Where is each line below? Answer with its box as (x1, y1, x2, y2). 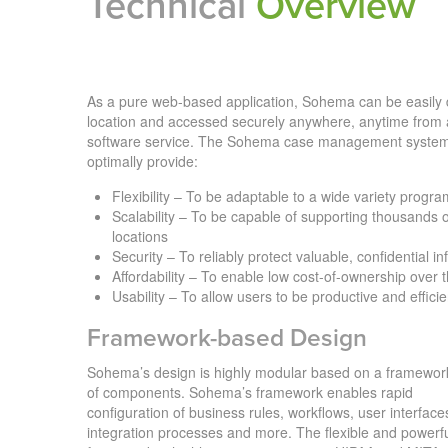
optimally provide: (87, 150, 198, 171)
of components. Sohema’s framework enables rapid (87, 381, 413, 402)
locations (112, 225, 168, 246)
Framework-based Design (87, 323, 367, 353)
